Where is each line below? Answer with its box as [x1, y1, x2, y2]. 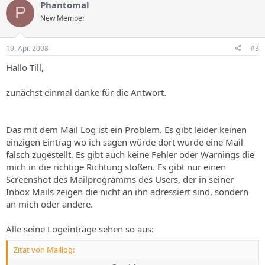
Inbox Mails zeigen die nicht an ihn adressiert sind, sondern [6, 186, 248, 198]
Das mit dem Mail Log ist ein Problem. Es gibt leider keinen [6, 124, 247, 135]
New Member [40, 12, 85, 23]
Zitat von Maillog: [14, 244, 75, 255]
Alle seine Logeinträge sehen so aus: [6, 223, 154, 235]
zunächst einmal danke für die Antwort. [6, 86, 166, 98]
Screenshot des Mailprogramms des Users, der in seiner [6, 173, 234, 185]
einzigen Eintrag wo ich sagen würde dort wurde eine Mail [6, 136, 243, 148]
